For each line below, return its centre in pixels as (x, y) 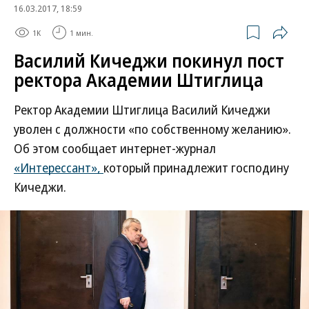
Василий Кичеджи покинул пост (149, 61)
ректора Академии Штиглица (139, 80)
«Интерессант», (59, 168)
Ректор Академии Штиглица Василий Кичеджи (142, 110)
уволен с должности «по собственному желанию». (152, 129)
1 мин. (81, 32)
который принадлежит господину (196, 168)
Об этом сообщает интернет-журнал (115, 148)
